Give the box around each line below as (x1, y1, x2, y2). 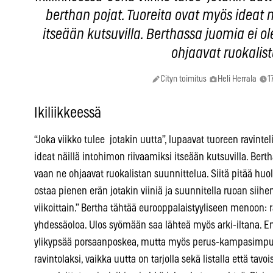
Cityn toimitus (160, 74, 207, 84)
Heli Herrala (217, 74, 257, 84)
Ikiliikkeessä (34, 106, 101, 121)
